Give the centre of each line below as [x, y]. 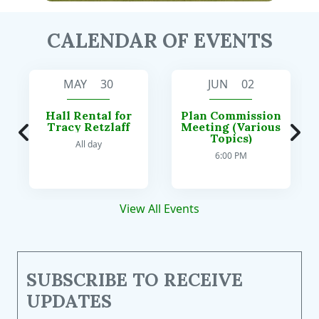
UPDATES [69, 302]
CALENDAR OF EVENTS [159, 41]
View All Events [159, 209]
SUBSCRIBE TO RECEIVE [135, 280]
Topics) [231, 138]
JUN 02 [231, 84]
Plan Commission [231, 116]
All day [88, 145]
